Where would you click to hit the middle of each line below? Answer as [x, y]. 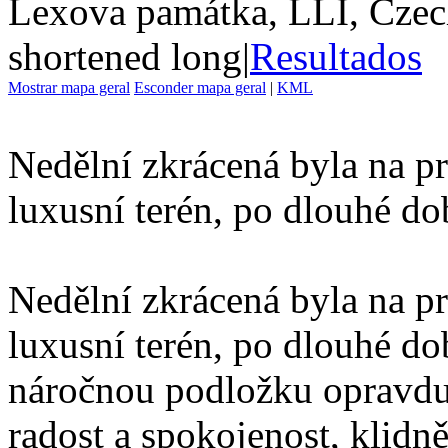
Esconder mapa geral [200, 87]
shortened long [125, 56]
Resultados [336, 56]
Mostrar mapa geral [69, 87]
